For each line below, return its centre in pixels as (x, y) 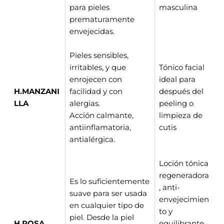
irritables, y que (98, 67)
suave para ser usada (108, 193)
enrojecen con (96, 79)
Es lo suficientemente (109, 181)
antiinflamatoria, (100, 127)
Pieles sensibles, (99, 55)
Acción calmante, (101, 115)
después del (181, 91)
